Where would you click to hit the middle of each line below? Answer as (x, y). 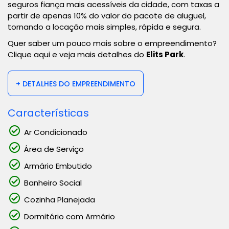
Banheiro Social (53, 183)
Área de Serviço (54, 149)
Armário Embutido (58, 166)
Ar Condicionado (56, 132)
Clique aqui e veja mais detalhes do (77, 54)
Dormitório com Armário (70, 216)
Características (48, 113)
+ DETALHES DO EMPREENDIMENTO (76, 84)
